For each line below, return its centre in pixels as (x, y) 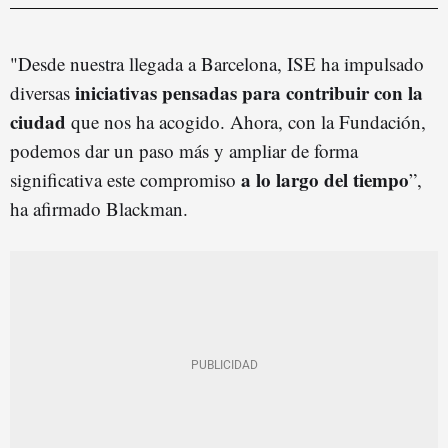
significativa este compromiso (123, 179)
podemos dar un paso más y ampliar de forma (184, 150)
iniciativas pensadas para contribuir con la (249, 92)
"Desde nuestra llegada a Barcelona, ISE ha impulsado (217, 63)
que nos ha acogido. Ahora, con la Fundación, (246, 121)
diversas (42, 92)
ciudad (38, 121)
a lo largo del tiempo (322, 179)
